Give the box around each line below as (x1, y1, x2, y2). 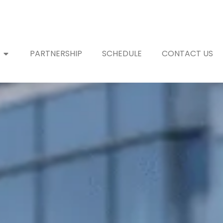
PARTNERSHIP (29, 48, 82, 60)
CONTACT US (161, 48, 213, 60)
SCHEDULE (102, 48, 142, 60)
